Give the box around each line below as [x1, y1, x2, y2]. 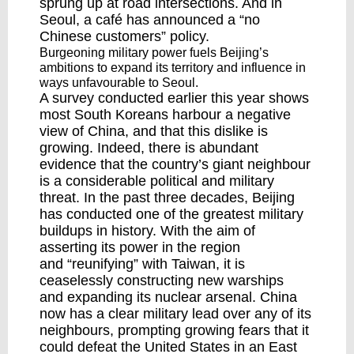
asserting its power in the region [40, 239, 240, 255]
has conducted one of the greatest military [40, 206, 303, 222]
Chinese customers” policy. [40, 28, 209, 44]
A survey [40, 90, 94, 106]
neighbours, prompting [40, 322, 185, 338]
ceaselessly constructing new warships [40, 273, 284, 288]
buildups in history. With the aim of [40, 223, 255, 239]
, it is [216, 256, 245, 272]
